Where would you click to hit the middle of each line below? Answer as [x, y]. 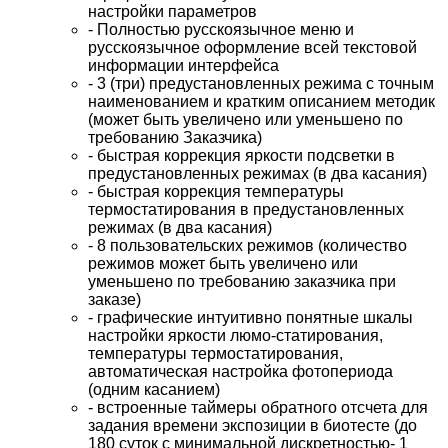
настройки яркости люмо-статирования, [235, 336]
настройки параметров [172, 12]
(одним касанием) [154, 390]
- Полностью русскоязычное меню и [221, 30]
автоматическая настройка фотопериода [240, 372]
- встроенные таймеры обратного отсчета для [258, 408]
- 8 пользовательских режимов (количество [247, 246]
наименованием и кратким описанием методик [261, 102]
